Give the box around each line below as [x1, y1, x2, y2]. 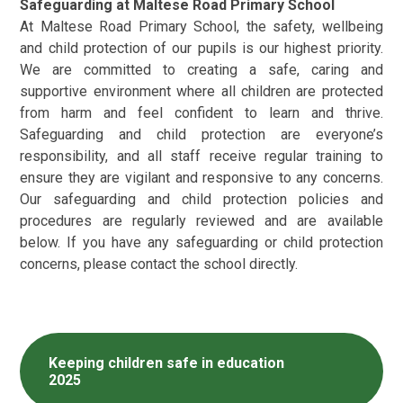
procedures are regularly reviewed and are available [20, 212, 383, 230]
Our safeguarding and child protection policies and [20, 191, 383, 209]
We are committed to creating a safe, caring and [20, 61, 383, 79]
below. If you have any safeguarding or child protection [20, 234, 383, 252]
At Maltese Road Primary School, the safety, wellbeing [20, 18, 383, 36]
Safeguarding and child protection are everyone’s [20, 126, 383, 144]
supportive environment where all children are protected [20, 83, 383, 101]
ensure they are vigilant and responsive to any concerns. [20, 169, 383, 187]
